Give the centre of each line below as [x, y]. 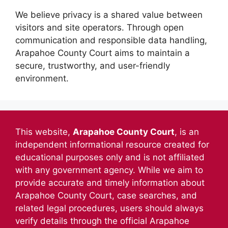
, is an [187, 132]
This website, [44, 132]
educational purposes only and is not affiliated [110, 157]
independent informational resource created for [112, 144]
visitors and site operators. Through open [99, 27]
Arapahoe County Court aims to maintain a [103, 53]
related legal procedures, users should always [109, 208]
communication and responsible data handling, [111, 40]
